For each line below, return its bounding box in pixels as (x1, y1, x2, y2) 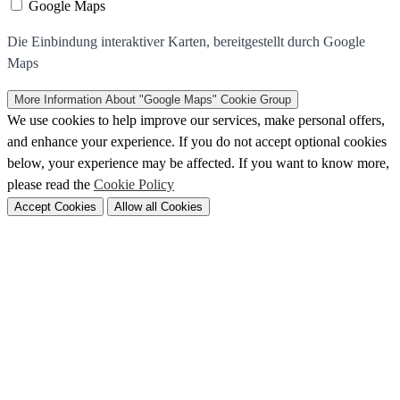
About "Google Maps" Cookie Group (105, 93, 291, 106)
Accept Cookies (14, 200, 96, 213)
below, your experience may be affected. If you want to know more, (7, 155, 389, 171)
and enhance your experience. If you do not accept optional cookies (7, 134, 387, 149)
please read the (7, 177, 94, 192)
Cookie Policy (94, 177, 174, 192)
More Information (14, 93, 102, 106)
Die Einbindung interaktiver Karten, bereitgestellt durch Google (7, 34, 365, 49)
